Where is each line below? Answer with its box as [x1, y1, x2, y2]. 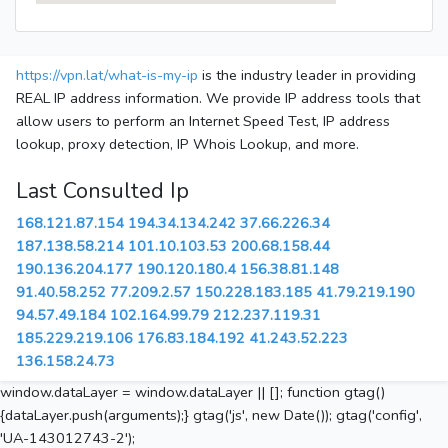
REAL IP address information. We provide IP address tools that [16, 88, 420, 109]
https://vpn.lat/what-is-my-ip [16, 65, 198, 86]
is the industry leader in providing [198, 65, 416, 86]
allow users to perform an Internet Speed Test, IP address [16, 111, 390, 132]
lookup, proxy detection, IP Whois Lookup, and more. [16, 134, 359, 155]
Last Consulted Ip [16, 176, 189, 207]
